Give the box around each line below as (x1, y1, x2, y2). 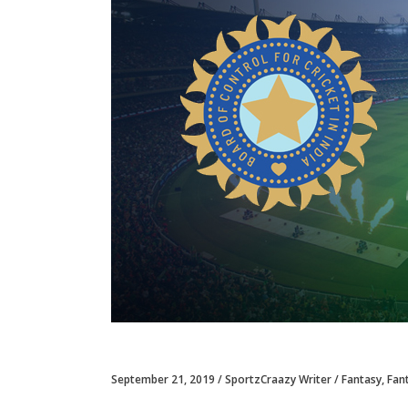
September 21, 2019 (111, 372, 215, 387)
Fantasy (342, 372, 382, 387)
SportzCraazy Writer (225, 372, 331, 387)
